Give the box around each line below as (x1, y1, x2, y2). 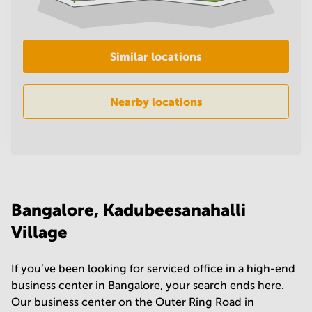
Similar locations (110, 49, 202, 63)
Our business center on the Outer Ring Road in (11, 295, 254, 308)
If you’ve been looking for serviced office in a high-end (11, 262, 295, 274)
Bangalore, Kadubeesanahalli (11, 200, 246, 219)
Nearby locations (109, 95, 203, 108)
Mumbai (22, 19, 65, 31)
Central (22, 31, 60, 43)
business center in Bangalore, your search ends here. (11, 279, 284, 291)
